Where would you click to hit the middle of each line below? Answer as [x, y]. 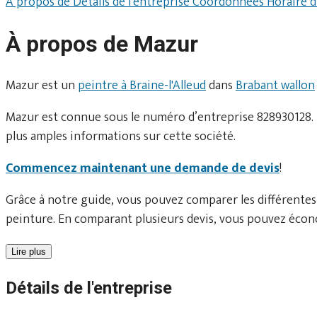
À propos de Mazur [102, 44]
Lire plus [29, 251]
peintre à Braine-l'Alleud [142, 85]
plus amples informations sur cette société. [121, 136]
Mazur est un [42, 85]
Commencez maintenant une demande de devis [143, 168]
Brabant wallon [275, 85]
